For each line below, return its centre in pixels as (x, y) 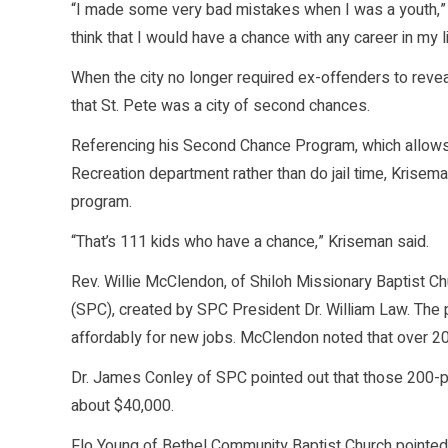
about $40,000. (122, 406)
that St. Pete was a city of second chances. (220, 106)
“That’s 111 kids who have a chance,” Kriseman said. (250, 242)
